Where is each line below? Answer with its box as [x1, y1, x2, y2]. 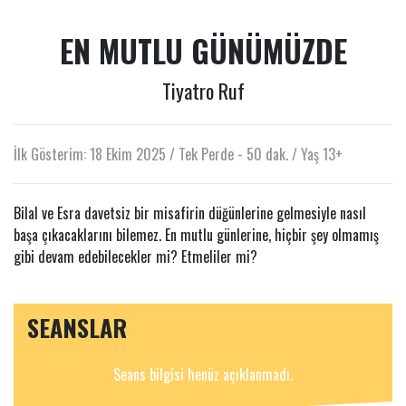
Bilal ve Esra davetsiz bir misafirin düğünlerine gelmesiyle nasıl [14, 202, 366, 225]
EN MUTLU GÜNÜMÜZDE [59, 27, 347, 74]
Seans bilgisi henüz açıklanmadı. [113, 363, 293, 386]
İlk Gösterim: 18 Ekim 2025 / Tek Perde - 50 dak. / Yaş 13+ [14, 143, 343, 166]
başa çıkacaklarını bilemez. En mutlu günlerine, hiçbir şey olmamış [14, 224, 379, 246]
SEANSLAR [27, 310, 127, 346]
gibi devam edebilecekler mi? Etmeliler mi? [14, 246, 257, 268]
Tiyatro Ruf [161, 76, 245, 106]
